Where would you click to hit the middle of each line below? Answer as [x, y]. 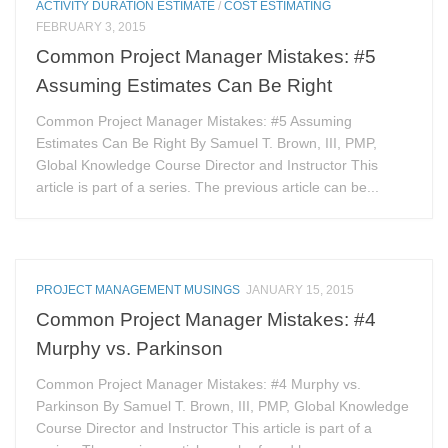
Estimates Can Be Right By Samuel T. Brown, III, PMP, [207, 142]
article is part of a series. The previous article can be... [208, 186]
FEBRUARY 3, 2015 [91, 27]
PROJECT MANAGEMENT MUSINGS [138, 290]
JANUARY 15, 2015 [300, 290]
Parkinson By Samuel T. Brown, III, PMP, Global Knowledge [223, 405]
